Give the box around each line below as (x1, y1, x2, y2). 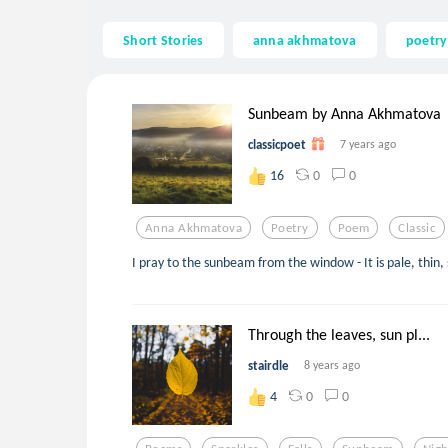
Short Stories (123, 30, 204, 49)
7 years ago (340, 136, 396, 151)
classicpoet (248, 136, 306, 152)
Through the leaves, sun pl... (248, 325, 430, 345)
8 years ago (304, 357, 360, 372)
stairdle (248, 357, 289, 373)
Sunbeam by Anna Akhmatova (248, 104, 441, 124)
